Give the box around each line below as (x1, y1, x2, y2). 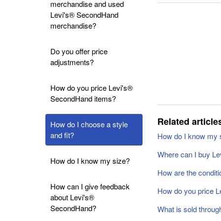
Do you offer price (50, 46, 108, 56)
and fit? (50, 130, 74, 140)
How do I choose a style (50, 119, 128, 129)
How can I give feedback (50, 181, 130, 191)
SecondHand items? (50, 93, 116, 104)
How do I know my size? (50, 155, 130, 166)
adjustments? (50, 57, 94, 67)
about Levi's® (50, 192, 94, 202)
